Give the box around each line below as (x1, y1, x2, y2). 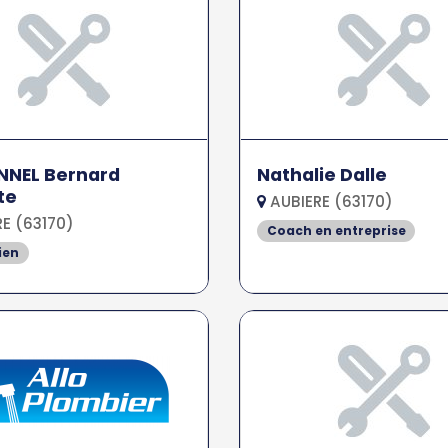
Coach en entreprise (266, 222, 406, 239)
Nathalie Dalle (256, 163, 387, 187)
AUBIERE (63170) (265, 191, 393, 212)
